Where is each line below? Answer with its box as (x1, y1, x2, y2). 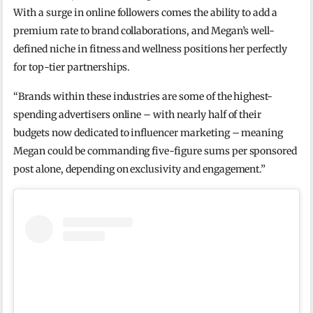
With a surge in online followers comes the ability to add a (13, 6, 278, 20)
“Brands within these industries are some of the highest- (13, 90, 273, 103)
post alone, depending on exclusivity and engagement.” (13, 163, 266, 176)
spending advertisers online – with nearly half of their (13, 108, 262, 122)
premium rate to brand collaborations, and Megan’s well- (13, 24, 275, 38)
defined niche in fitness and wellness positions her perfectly (13, 43, 287, 56)
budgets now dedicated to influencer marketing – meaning (13, 126, 284, 140)
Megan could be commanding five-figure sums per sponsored (13, 145, 298, 158)
